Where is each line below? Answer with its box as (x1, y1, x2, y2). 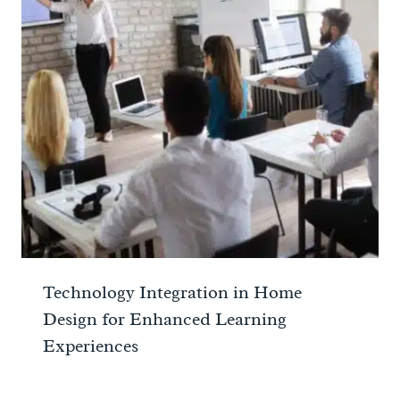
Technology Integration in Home (43, 280, 302, 304)
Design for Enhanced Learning (43, 307, 287, 330)
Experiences (43, 334, 138, 357)
